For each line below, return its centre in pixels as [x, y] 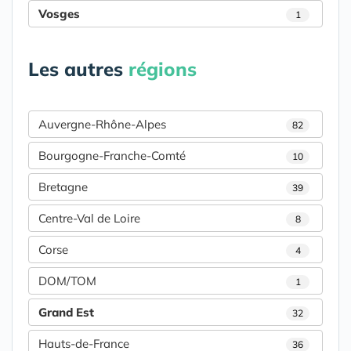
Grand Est [66, 313]
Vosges [59, 14]
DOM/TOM [67, 281]
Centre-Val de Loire [89, 219]
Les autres [78, 69]
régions [163, 69]
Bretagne [63, 187]
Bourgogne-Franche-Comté [112, 156]
